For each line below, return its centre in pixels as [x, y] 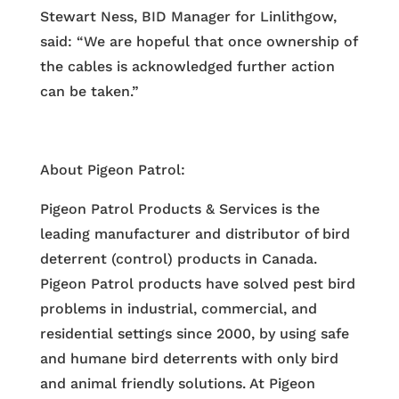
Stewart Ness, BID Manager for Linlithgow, [188, 17]
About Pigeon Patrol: [112, 170]
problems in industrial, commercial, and [178, 309]
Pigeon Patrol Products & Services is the [179, 209]
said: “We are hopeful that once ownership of [198, 42]
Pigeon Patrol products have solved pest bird [197, 284]
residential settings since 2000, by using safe [194, 334]
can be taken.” [89, 92]
